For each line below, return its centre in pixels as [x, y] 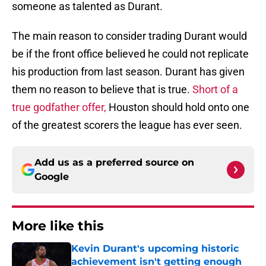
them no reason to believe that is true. [102, 90]
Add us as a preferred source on [114, 163]
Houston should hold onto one [178, 107]
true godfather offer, [59, 107]
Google [52, 177]
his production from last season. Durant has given [128, 72]
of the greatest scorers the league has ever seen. [128, 125]
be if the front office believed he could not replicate [130, 54]
